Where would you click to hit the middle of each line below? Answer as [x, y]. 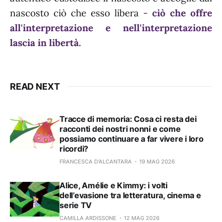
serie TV [76, 205]
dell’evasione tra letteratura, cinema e [130, 195]
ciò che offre [182, 13]
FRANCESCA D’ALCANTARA [96, 161]
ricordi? [74, 148]
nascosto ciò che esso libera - [81, 13]
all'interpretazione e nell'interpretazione [111, 28]
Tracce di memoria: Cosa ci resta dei [128, 119]
